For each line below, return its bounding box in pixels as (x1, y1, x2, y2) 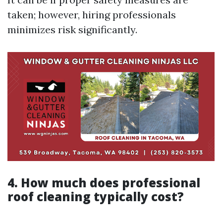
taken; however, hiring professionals (7, 8, 176, 21)
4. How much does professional (7, 174, 200, 191)
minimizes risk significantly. (7, 23, 137, 36)
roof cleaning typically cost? (7, 188, 184, 205)
